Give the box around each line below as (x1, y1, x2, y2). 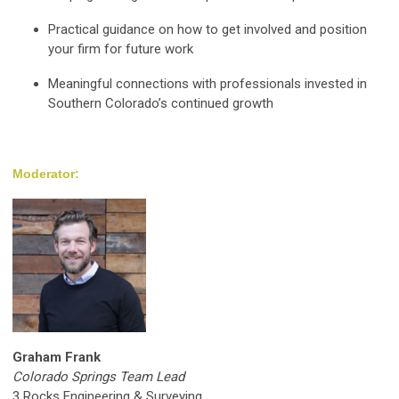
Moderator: (12, 167, 79, 181)
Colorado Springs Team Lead (12, 369, 184, 385)
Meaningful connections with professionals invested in (48, 76, 367, 92)
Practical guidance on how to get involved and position (48, 21, 367, 37)
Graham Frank (12, 349, 104, 365)
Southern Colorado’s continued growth (48, 95, 273, 111)
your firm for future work (48, 41, 193, 57)
